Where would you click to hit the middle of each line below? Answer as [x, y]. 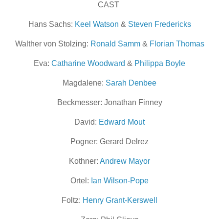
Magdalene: [84, 83]
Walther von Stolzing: [53, 44]
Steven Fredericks [159, 24]
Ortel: [80, 181]
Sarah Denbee [131, 83]
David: [87, 122]
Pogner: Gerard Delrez [109, 142]
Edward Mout [122, 122]
